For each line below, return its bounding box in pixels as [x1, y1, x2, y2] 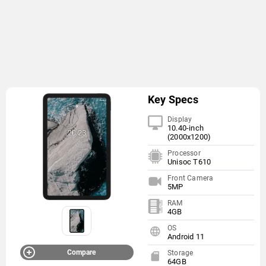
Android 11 [167, 232, 204, 241]
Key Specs [147, 93, 198, 106]
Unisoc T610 [167, 157, 211, 166]
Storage [167, 249, 194, 257]
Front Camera [167, 174, 214, 182]
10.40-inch [167, 123, 204, 132]
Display [167, 115, 192, 123]
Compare [66, 248, 96, 256]
